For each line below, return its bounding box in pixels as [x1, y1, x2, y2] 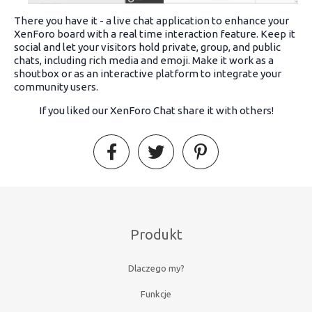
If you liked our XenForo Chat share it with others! [38, 104, 274, 116]
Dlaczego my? [127, 263, 185, 273]
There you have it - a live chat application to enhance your [14, 14, 289, 26]
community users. [14, 80, 98, 93]
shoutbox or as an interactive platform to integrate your [14, 67, 281, 79]
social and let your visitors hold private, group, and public [14, 40, 281, 53]
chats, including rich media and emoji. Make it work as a [14, 54, 274, 66]
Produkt [130, 226, 182, 243]
